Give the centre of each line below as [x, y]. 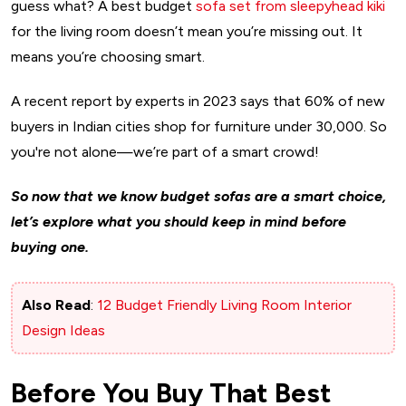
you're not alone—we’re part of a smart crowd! [165, 151]
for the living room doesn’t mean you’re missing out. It [187, 31]
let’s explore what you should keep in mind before [179, 221]
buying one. [50, 246]
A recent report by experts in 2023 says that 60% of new [198, 101]
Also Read [56, 304]
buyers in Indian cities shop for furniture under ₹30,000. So [199, 126]
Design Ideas [63, 330]
